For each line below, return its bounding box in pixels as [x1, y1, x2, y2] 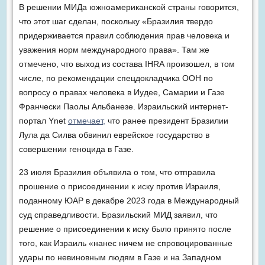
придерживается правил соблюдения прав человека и [18, 31, 230, 41]
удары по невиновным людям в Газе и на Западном [18, 253, 221, 263]
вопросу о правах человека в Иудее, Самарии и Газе [18, 88, 225, 98]
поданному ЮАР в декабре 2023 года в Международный [18, 196, 239, 206]
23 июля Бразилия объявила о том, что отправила [18, 167, 215, 177]
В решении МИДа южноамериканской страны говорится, [18, 2, 239, 12]
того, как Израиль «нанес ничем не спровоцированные [18, 238, 232, 248]
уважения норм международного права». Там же [18, 45, 209, 55]
